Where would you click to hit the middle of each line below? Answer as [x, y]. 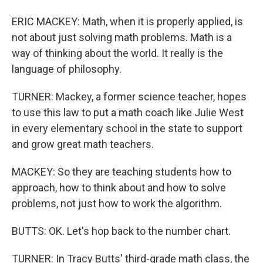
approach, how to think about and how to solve [119, 188]
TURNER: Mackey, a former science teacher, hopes [129, 97]
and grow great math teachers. [83, 144]
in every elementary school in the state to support [127, 128]
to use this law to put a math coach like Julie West [128, 112]
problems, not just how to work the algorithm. [117, 203]
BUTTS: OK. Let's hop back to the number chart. [121, 231]
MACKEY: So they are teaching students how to [122, 172]
